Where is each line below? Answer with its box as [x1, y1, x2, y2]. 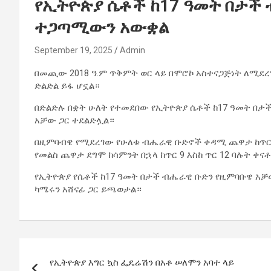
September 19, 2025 [34, 45, 113, 56]
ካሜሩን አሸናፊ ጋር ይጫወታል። [34, 184, 142, 195]
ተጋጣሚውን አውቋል [34, 18, 169, 38]
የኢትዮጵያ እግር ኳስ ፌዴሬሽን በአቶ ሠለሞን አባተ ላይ [50, 257, 234, 269]
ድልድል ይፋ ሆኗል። [34, 80, 100, 92]
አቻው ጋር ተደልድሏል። [34, 115, 114, 126]
